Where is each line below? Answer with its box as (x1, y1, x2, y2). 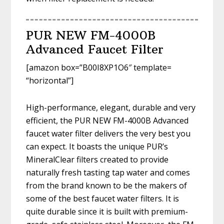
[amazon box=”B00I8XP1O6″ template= (26, 62, 172, 73)
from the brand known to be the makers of (26, 180, 187, 191)
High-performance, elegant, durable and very (26, 102, 196, 113)
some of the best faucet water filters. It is (26, 193, 179, 204)
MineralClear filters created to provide (26, 154, 169, 165)
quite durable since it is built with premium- (26, 206, 188, 217)
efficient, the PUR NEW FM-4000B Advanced (26, 115, 189, 126)
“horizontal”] (26, 75, 74, 86)
